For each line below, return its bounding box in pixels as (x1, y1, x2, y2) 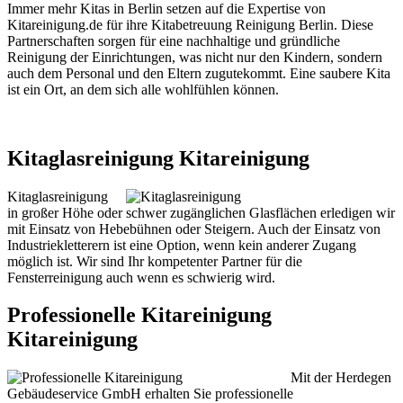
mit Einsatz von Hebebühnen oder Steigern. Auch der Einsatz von (7, 220, 381, 237)
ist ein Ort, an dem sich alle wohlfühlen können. (7, 81, 279, 97)
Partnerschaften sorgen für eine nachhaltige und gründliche (7, 32, 340, 49)
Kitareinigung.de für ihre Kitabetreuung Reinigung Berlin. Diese (7, 16, 373, 32)
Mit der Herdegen (291, 370, 391, 386)
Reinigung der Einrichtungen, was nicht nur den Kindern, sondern (7, 49, 382, 65)
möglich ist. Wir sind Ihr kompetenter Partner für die (7, 253, 302, 269)
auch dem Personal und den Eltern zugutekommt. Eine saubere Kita (7, 65, 390, 81)
